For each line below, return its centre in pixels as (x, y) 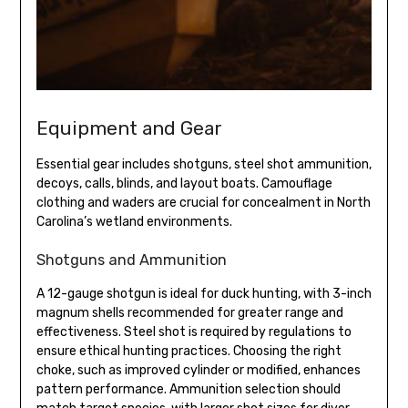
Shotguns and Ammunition (131, 260)
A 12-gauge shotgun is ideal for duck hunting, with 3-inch (204, 294)
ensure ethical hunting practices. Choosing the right (189, 352)
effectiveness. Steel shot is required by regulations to (194, 332)
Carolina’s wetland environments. (134, 222)
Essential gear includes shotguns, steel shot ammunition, (204, 165)
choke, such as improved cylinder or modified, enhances (198, 371)
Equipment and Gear (129, 128)
